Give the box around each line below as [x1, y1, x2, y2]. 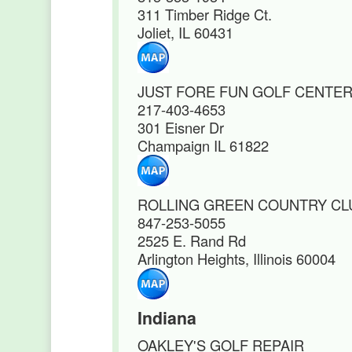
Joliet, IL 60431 [137, 22, 233, 42]
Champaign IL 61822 [137, 135, 269, 156]
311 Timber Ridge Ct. [137, 4, 272, 24]
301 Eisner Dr [137, 117, 224, 137]
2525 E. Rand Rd [137, 230, 246, 251]
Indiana [137, 306, 196, 330]
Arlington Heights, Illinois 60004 [137, 248, 335, 269]
